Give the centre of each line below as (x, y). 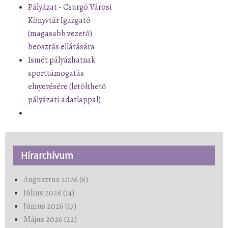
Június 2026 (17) (50, 206)
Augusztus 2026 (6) (56, 179)
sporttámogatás (56, 73)
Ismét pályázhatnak (62, 60)
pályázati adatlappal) (64, 99)
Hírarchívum (47, 155)
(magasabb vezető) (60, 33)
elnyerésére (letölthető (67, 86)
